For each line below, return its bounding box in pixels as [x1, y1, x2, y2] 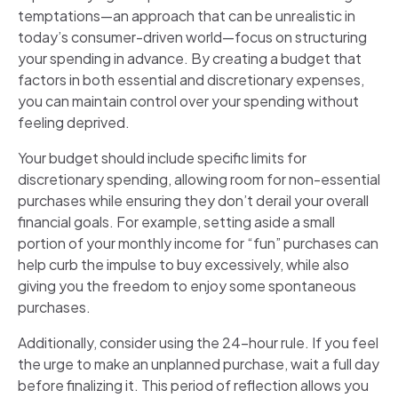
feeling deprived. [18, 112, 130, 131]
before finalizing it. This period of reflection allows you [18, 375, 369, 394]
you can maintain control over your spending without [18, 91, 359, 110]
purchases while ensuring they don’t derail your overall [18, 190, 369, 210]
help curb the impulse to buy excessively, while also [18, 254, 349, 274]
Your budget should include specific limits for [18, 147, 306, 167]
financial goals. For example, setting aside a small [18, 211, 335, 231]
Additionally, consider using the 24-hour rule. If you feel [18, 332, 378, 352]
